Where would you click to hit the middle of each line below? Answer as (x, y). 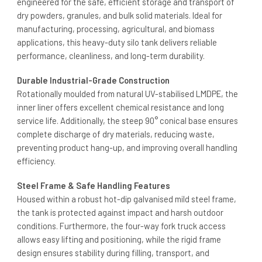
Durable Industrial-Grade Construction (93, 80)
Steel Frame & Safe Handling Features (94, 186)
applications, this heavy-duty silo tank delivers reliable (117, 42)
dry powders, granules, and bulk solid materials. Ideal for (120, 15)
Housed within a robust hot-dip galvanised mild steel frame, (127, 199)
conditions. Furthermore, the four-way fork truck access (121, 226)
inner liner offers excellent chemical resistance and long (120, 107)
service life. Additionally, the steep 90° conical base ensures (127, 121)
